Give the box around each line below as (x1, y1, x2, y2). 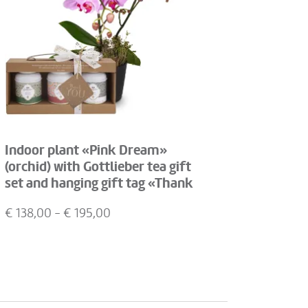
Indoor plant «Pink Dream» (5, 142, 167, 159)
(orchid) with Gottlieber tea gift (5, 159, 191, 175)
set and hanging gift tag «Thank (5, 175, 193, 192)
